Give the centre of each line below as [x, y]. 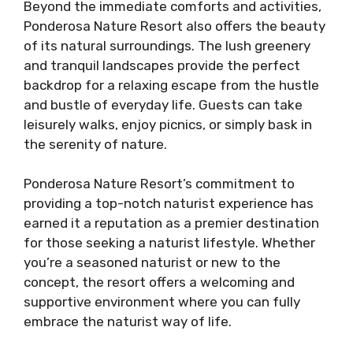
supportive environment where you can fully [162, 302]
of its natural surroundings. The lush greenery [167, 45]
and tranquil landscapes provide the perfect [162, 65]
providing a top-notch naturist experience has [169, 203]
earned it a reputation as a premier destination [171, 223]
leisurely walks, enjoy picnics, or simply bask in [168, 124]
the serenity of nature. [95, 144]
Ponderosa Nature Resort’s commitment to [159, 184]
